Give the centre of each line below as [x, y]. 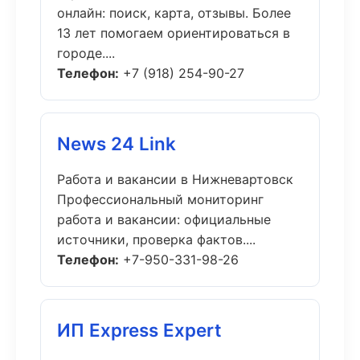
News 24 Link [117, 143]
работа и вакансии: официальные [164, 219]
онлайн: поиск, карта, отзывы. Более [174, 13]
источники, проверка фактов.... [156, 239]
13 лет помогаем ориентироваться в [174, 33]
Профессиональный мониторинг [160, 199]
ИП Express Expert [139, 330]
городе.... [86, 53]
